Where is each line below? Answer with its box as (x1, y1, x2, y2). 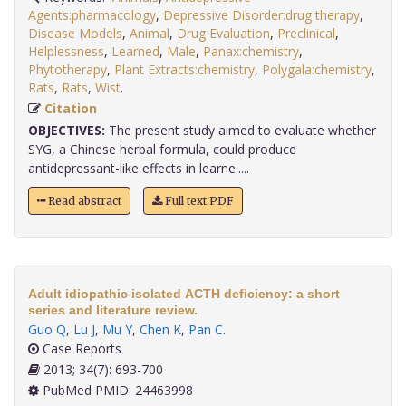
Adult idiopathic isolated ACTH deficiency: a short (28, 286, 340, 302)
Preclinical (277, 24, 335, 43)
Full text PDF (162, 194, 234, 208)
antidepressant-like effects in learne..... (28, 159, 249, 178)
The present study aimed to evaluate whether (105, 121, 376, 140)
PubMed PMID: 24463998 (39, 382, 193, 400)
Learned (111, 43, 159, 61)
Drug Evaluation (177, 24, 270, 43)
